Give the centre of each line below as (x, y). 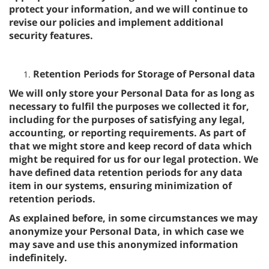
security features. (51, 35)
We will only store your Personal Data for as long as (132, 93)
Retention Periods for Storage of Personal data (144, 74)
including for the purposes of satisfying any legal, (127, 119)
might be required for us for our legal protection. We (134, 159)
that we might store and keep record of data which (131, 146)
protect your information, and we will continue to (128, 9)
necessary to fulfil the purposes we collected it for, (129, 106)
